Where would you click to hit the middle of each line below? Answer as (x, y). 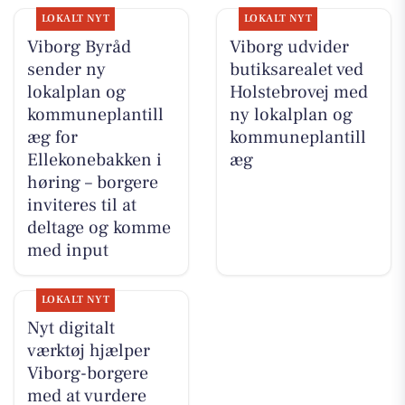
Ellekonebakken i (94, 160)
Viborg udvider (289, 47)
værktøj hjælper (88, 351)
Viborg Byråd (79, 47)
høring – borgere (92, 182)
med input (67, 250)
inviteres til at (81, 205)
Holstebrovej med (298, 92)
